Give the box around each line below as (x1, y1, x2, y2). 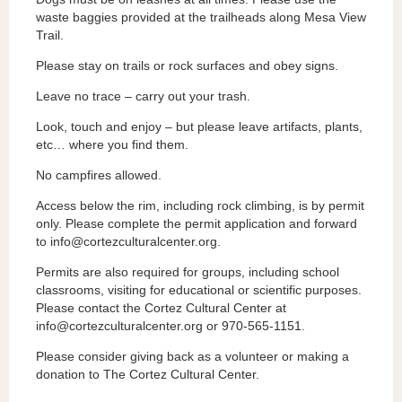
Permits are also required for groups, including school (36, 264, 339, 279)
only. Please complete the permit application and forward (36, 215, 357, 231)
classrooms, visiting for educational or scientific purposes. (36, 282, 362, 297)
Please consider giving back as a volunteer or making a (36, 348, 349, 363)
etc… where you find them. (36, 136, 188, 152)
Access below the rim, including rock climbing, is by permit (36, 197, 364, 213)
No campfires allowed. (36, 167, 162, 182)
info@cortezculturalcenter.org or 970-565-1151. (36, 318, 305, 333)
